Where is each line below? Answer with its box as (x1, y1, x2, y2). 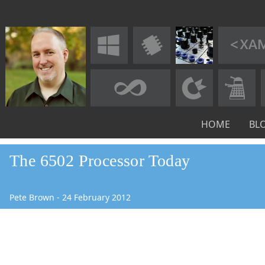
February (74, 192, 109, 203)
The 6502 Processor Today (9, 151, 190, 170)
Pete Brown (9, 192, 54, 203)
